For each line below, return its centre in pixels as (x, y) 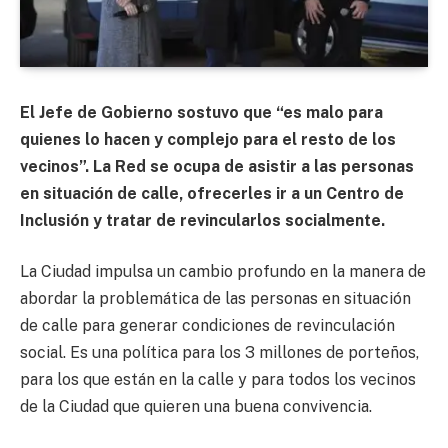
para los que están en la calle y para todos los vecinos (218, 380)
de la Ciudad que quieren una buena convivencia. (198, 407)
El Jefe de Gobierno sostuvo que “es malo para (201, 112)
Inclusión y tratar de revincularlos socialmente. (202, 220)
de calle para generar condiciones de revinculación (207, 326)
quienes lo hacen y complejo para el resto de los (208, 139)
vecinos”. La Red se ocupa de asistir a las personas (217, 166)
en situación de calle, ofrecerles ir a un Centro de (212, 193)
